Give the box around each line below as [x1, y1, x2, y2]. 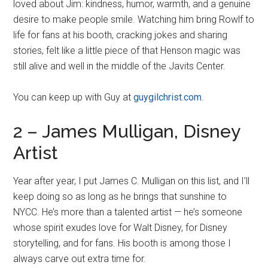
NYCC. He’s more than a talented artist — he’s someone [13, 206, 243, 218]
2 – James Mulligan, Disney [13, 121, 240, 142]
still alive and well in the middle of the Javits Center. [13, 60, 226, 72]
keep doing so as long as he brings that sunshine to [13, 191, 227, 203]
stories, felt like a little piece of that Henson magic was [13, 45, 241, 57]
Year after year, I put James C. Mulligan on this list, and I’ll [13, 175, 250, 187]
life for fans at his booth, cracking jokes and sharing [13, 29, 228, 41]
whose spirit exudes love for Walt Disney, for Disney [13, 222, 228, 234]
